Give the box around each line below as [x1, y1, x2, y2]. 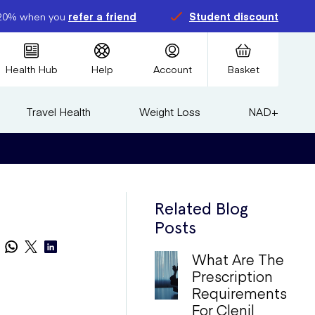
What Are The [191, 250, 284, 269]
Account [153, 62, 192, 76]
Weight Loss [139, 104, 200, 119]
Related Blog [155, 198, 249, 219]
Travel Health [26, 104, 91, 119]
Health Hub [6, 62, 58, 76]
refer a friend [68, 9, 136, 23]
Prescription [191, 266, 273, 285]
